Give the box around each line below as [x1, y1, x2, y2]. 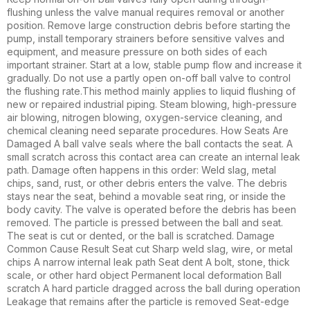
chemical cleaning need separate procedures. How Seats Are [7, 124, 289, 136]
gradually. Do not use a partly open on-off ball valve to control [7, 71, 291, 84]
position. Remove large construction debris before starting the [7, 19, 291, 31]
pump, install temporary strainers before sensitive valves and [7, 32, 284, 44]
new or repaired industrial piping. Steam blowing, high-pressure [7, 98, 297, 110]
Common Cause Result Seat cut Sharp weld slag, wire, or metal [7, 242, 293, 255]
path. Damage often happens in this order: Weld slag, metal [7, 163, 276, 176]
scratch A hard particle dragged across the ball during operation [7, 282, 300, 294]
